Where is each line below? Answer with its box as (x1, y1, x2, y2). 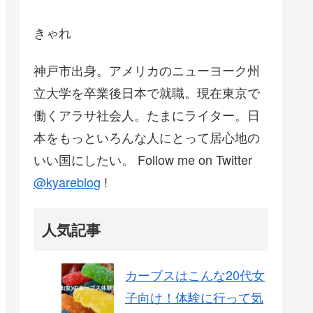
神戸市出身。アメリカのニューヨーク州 (34, 60, 260, 79)
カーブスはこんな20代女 (125, 265, 265, 284)
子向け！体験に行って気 (125, 287, 263, 306)
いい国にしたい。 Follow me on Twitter (34, 150, 252, 168)
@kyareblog (34, 172, 101, 191)
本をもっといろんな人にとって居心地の (34, 127, 260, 146)
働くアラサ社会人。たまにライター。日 (34, 105, 260, 124)
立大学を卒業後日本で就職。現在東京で (34, 82, 260, 101)
